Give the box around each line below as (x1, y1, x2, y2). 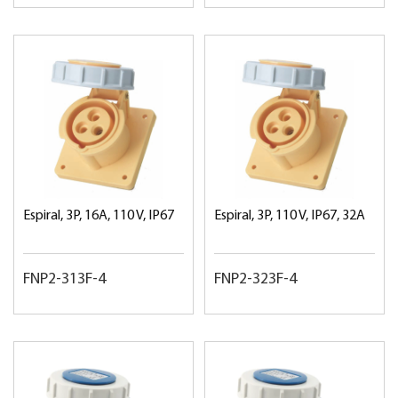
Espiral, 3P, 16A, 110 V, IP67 (23, 209, 174, 223)
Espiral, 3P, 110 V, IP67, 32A (214, 209, 365, 223)
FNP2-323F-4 (214, 271, 297, 288)
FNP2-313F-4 (23, 271, 106, 288)
